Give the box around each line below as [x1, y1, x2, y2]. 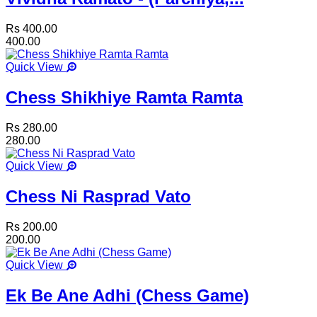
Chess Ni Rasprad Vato [6, 186, 191, 206]
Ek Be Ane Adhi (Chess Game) [6, 285, 249, 305]
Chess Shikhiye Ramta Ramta [6, 88, 243, 108]
